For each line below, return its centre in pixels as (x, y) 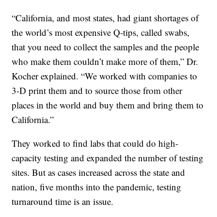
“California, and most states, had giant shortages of (105, 18)
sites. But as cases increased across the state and (99, 172)
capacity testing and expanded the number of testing (108, 158)
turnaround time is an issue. (63, 201)
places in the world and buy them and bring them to (108, 105)
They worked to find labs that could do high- (95, 143)
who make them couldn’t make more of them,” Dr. (105, 62)
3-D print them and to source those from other (97, 91)
